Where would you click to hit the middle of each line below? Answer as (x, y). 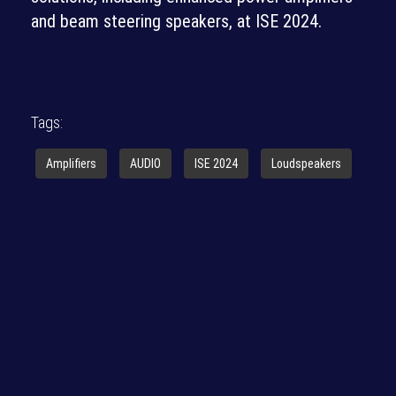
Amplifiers (71, 164)
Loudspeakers (306, 164)
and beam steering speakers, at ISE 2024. (176, 21)
